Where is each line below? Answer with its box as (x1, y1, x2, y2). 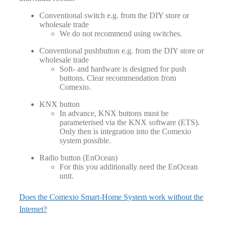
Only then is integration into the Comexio (60, 127, 191, 136)
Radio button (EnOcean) (39, 153, 118, 162)
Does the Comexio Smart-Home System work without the (19, 192, 203, 201)
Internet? (19, 204, 47, 213)
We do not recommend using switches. (60, 29, 182, 38)
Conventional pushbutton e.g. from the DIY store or (39, 46, 204, 55)
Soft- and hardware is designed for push (60, 64, 186, 73)
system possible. (60, 136, 111, 145)
